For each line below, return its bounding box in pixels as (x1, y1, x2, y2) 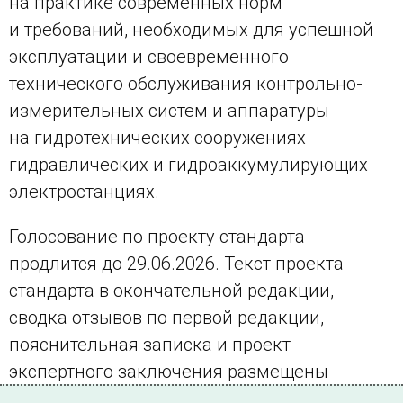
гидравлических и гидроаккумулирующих (9, 154, 368, 176)
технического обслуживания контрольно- (9, 73, 363, 95)
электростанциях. (9, 181, 159, 203)
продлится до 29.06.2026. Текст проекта (9, 253, 344, 275)
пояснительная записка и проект (9, 334, 291, 356)
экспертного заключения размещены (9, 361, 328, 383)
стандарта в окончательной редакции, (9, 280, 334, 302)
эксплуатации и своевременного (9, 46, 289, 68)
